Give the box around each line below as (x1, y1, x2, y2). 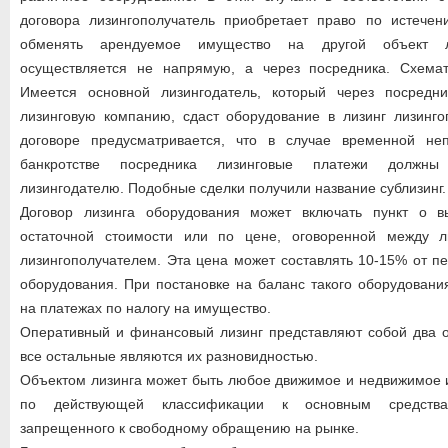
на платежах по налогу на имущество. (20, 300, 271, 316)
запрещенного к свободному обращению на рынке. (20, 420, 359, 436)
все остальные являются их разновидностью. (20, 348, 318, 364)
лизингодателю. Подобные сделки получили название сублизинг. (20, 180, 446, 196)
